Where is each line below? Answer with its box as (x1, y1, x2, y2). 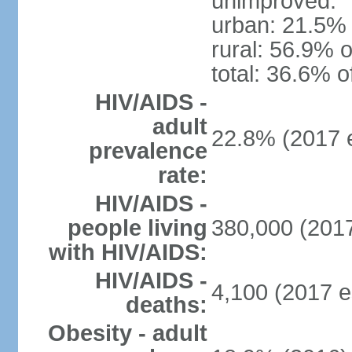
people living (67, 215, 207, 240)
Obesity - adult (47, 321, 207, 346)
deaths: (125, 292, 207, 317)
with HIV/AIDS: (48, 240, 207, 265)
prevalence (88, 138, 207, 163)
